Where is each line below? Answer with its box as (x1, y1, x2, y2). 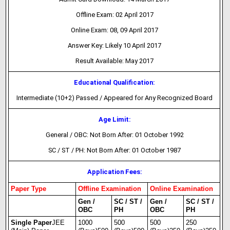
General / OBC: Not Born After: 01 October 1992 (45, 131, 184, 139)
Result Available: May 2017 (75, 57, 154, 65)
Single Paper (11, 219, 52, 226)
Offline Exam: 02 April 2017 (75, 11, 154, 18)
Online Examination (150, 185, 214, 193)
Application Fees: (87, 168, 142, 176)
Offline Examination (78, 185, 142, 193)
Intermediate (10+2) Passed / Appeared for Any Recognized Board (16, 94, 213, 102)
